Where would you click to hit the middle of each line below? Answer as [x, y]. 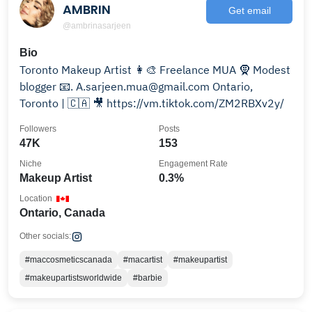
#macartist [143, 260]
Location [36, 198]
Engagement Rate [193, 164]
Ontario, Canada [62, 213]
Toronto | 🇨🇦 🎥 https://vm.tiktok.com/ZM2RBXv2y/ [188, 103]
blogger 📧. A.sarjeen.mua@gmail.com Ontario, [116, 86]
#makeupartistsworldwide [73, 278]
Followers [38, 129]
